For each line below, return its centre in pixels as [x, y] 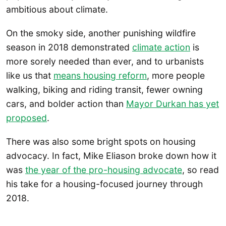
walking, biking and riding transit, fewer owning [104, 90]
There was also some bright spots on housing [101, 142]
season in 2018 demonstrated [69, 47]
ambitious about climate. [57, 9]
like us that [30, 76]
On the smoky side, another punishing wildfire [101, 33]
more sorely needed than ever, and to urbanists [105, 62]
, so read [201, 170]
